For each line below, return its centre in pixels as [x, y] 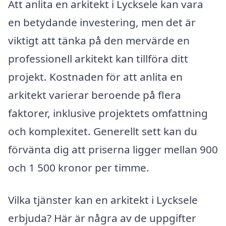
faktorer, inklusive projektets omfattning [108, 113]
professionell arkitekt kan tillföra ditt [98, 58]
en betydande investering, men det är [102, 22]
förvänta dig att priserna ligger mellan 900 [113, 149]
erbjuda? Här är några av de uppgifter [102, 218]
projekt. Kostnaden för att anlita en [95, 76]
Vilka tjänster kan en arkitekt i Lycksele [103, 200]
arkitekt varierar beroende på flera [95, 95]
